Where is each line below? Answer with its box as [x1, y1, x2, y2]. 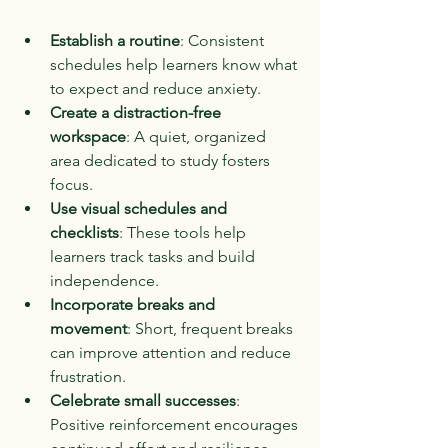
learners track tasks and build [50, 246, 259, 266]
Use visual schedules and [50, 198, 231, 218]
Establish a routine [50, 30, 180, 50]
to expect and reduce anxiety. [50, 78, 261, 98]
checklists [50, 222, 119, 242]
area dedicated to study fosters [50, 150, 274, 170]
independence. [50, 270, 159, 290]
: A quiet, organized [126, 126, 270, 146]
